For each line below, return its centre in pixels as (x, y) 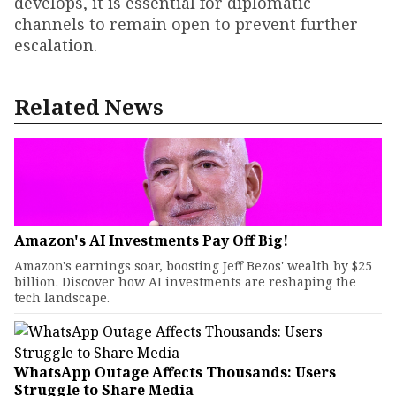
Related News (89, 106)
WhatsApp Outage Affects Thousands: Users (175, 372)
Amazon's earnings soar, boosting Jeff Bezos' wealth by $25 (193, 265)
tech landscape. (62, 297)
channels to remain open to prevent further (186, 23)
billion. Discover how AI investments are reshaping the (185, 281)
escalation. (56, 45)
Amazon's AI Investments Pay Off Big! (151, 240)
